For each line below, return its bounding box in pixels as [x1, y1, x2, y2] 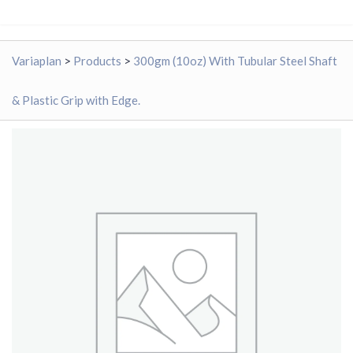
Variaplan [12, 53, 61, 68]
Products [73, 53, 121, 68]
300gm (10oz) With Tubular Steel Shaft [133, 53, 337, 68]
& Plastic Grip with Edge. [12, 92, 140, 107]
